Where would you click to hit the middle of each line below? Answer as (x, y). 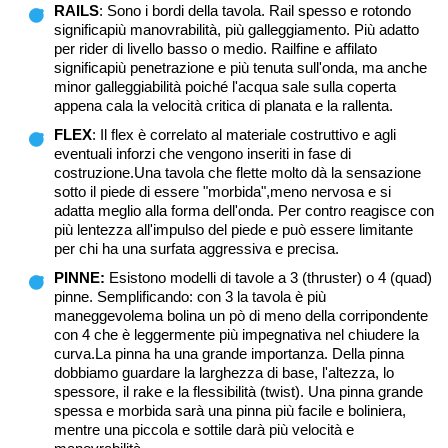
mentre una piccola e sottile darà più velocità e (204, 430)
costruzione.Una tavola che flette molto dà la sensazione (237, 173)
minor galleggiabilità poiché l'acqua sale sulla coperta (225, 87)
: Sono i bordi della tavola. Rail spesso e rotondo (255, 11)
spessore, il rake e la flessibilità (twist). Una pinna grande (238, 392)
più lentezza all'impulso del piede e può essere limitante (233, 230)
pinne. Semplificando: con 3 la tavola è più (190, 297)
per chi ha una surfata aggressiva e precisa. (196, 249)
